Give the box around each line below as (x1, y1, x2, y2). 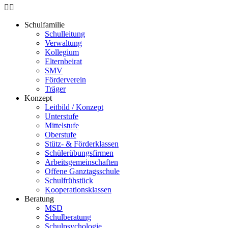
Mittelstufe (45, 121, 79, 130)
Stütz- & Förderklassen (45, 139, 119, 148)
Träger (45, 84, 66, 93)
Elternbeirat (45, 57, 82, 66)
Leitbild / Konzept (45, 103, 103, 111)
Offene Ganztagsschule (45, 167, 120, 176)
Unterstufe (45, 112, 78, 121)
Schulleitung (45, 30, 85, 38)
